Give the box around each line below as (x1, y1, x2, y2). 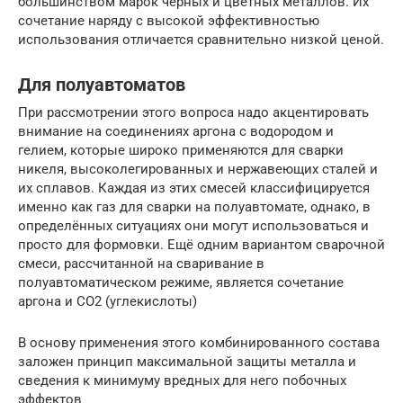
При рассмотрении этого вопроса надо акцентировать (18, 103, 369, 121)
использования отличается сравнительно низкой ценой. (18, 31, 384, 48)
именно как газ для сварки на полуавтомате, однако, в (18, 198, 371, 215)
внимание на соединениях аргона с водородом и (18, 122, 334, 139)
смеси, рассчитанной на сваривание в (18, 255, 264, 272)
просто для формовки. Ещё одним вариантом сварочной (18, 236, 385, 253)
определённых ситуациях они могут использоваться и (18, 217, 369, 234)
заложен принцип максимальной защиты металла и (18, 353, 356, 370)
